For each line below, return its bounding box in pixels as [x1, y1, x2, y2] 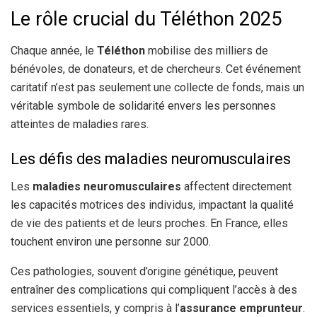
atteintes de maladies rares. [11, 117, 149, 131]
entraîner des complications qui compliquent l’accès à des [11, 283, 297, 297]
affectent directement [181, 180, 292, 194]
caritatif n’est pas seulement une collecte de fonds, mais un [11, 80, 304, 94]
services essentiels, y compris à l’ [11, 301, 180, 316]
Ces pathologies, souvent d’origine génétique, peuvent [11, 265, 278, 279]
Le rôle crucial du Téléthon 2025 [11, 8, 282, 31]
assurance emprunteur [180, 301, 303, 316]
